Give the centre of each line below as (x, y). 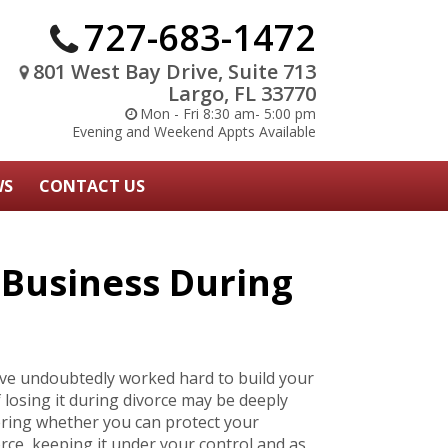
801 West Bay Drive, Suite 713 (174, 71)
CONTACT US (91, 186)
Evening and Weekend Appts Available (194, 131)
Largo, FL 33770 (242, 93)
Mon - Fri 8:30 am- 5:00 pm (228, 113)
